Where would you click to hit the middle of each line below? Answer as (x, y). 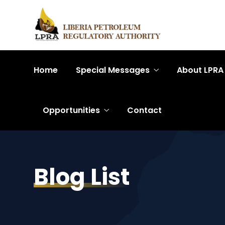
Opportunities (71, 110)
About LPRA (200, 70)
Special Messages (113, 70)
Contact (144, 110)
